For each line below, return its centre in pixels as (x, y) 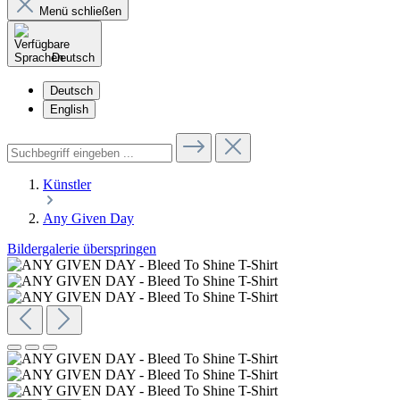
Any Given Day (88, 218)
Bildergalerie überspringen (82, 249)
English (69, 109)
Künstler (67, 184)
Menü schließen (80, 11)
